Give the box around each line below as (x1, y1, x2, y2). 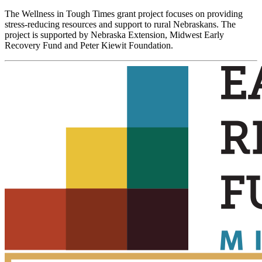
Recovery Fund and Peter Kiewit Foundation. (5, 40, 173, 51)
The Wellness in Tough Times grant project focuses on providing (5, 9, 243, 19)
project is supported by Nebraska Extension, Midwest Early (5, 30, 224, 40)
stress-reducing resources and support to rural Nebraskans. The (5, 19, 236, 30)
